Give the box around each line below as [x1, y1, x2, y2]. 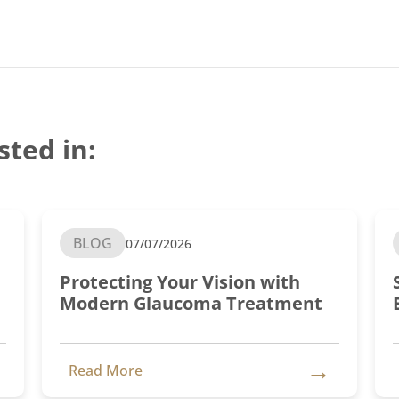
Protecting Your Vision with [60, 270, 301, 294]
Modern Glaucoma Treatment [60, 291, 323, 315]
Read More [69, 361, 143, 380]
